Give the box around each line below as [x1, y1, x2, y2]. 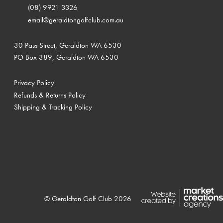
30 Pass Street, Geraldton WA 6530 [13, 40, 121, 50]
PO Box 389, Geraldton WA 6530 [13, 52, 118, 62]
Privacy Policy [13, 78, 54, 88]
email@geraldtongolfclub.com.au [27, 14, 123, 24]
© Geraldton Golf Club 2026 [44, 194, 131, 204]
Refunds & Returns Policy [13, 90, 86, 100]
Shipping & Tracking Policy [13, 102, 92, 112]
